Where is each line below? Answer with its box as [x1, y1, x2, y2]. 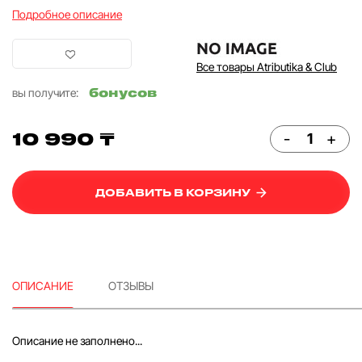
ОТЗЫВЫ [108, 278, 154, 293]
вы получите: [12, 85, 81, 99]
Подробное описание [12, 6, 122, 21]
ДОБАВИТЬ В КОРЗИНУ [95, 186, 253, 199]
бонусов [89, 84, 157, 99]
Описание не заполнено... [12, 333, 142, 347]
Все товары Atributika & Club [196, 59, 337, 74]
